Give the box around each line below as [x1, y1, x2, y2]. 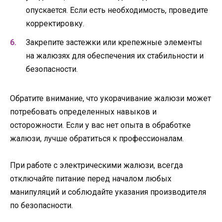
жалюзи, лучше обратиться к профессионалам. [10, 133, 184, 143]
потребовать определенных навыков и [10, 107, 157, 116]
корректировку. [26, 18, 84, 28]
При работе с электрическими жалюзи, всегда [10, 160, 183, 170]
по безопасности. [10, 200, 73, 210]
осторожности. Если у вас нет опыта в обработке [10, 120, 191, 130]
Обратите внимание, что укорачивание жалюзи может [10, 93, 211, 103]
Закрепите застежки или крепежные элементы [26, 37, 202, 47]
